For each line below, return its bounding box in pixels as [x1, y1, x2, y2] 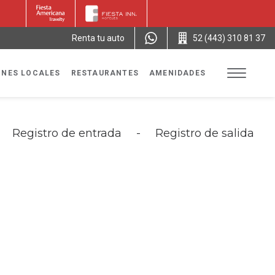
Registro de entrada [12, 126, 122, 140]
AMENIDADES [149, 68, 206, 77]
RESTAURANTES [71, 68, 139, 77]
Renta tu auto [71, 33, 125, 43]
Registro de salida [155, 126, 254, 140]
